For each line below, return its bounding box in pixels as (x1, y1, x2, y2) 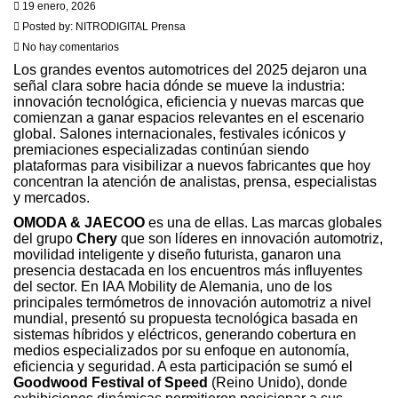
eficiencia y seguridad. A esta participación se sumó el (13, 358, 353, 374)
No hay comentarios (20, 40, 119, 53)
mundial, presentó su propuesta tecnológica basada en (13, 310, 358, 326)
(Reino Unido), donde (208, 374, 347, 390)
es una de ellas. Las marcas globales (145, 214, 382, 230)
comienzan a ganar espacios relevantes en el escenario (13, 109, 364, 125)
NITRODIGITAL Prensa (76, 20, 186, 33)
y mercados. (13, 189, 90, 205)
